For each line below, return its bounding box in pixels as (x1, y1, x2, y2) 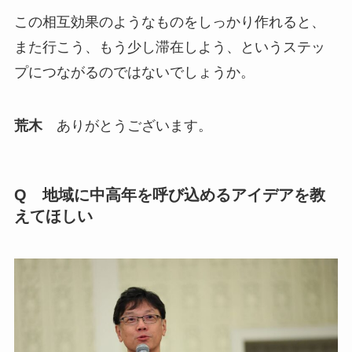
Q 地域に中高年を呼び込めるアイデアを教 (13, 186, 325, 204)
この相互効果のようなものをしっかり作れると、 (13, 14, 325, 31)
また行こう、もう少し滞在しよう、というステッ (13, 39, 325, 56)
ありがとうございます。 (42, 118, 212, 134)
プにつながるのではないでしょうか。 (13, 64, 255, 81)
